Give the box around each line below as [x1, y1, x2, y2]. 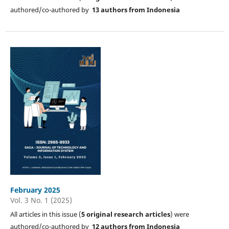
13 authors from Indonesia [91, 5, 180, 14]
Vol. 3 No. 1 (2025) [10, 195, 72, 205]
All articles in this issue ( [10, 209, 81, 219]
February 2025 [10, 185, 60, 195]
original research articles [86, 209, 170, 219]
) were [170, 209, 189, 219]
